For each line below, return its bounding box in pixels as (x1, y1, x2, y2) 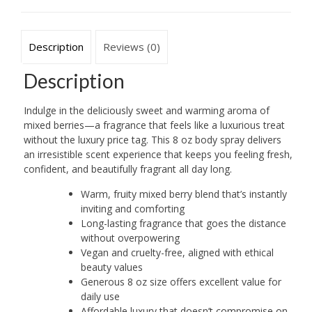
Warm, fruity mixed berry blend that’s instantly (80, 187, 287, 201)
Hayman (20, 17, 58, 31)
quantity (20, 31, 56, 45)
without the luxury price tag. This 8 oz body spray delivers (23, 132, 281, 146)
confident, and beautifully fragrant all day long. (23, 162, 232, 175)
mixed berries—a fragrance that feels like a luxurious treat (23, 118, 285, 132)
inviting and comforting (80, 201, 185, 215)
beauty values (80, 260, 143, 274)
